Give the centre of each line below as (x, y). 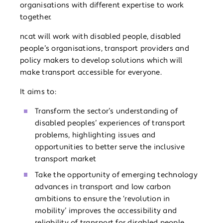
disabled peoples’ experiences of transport (110, 123)
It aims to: (39, 92)
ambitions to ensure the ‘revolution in (103, 199)
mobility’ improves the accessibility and (106, 211)
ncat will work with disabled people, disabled (101, 37)
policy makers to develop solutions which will (101, 61)
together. (36, 17)
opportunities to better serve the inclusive (110, 147)
